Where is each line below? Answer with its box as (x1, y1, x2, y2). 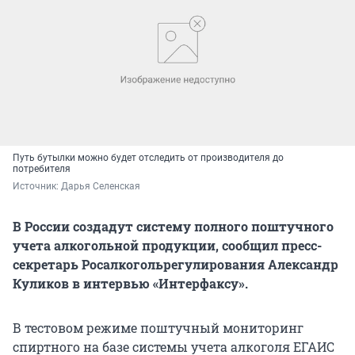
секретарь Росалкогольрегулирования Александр (13, 255, 338, 273)
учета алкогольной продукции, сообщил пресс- (13, 236, 322, 254)
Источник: (13, 180, 61, 192)
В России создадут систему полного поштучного (13, 217, 334, 235)
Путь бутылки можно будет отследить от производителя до (13, 151, 284, 163)
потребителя (13, 162, 71, 174)
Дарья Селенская (61, 180, 140, 192)
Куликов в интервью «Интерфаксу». (13, 274, 248, 292)
